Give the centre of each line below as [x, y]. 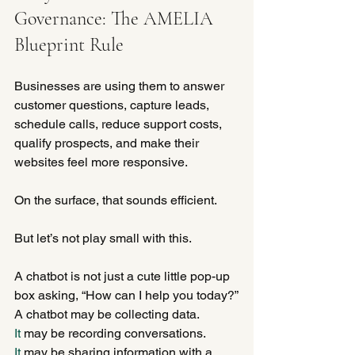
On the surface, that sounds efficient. [116, 200]
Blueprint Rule [69, 45]
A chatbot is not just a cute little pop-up [124, 276]
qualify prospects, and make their [108, 143]
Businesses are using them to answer [121, 86]
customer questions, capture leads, [113, 105]
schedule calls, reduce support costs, [120, 124]
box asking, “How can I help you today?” [126, 295]
